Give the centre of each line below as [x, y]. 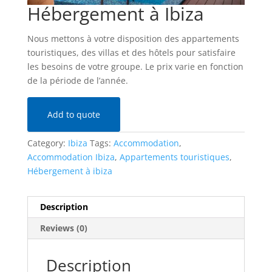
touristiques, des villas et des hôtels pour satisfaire [131, 52]
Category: [47, 143]
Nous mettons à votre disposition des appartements [133, 38]
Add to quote [73, 114]
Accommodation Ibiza [71, 157]
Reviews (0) [63, 228]
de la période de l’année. [77, 80]
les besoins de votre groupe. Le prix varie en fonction [135, 66]
